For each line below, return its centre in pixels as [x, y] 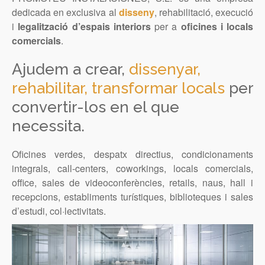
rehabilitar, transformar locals [118, 88]
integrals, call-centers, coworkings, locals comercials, [132, 169]
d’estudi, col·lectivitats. [59, 211]
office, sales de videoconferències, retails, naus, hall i [132, 183]
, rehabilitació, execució [204, 12]
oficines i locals [217, 27]
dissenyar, [165, 70]
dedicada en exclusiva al [65, 12]
